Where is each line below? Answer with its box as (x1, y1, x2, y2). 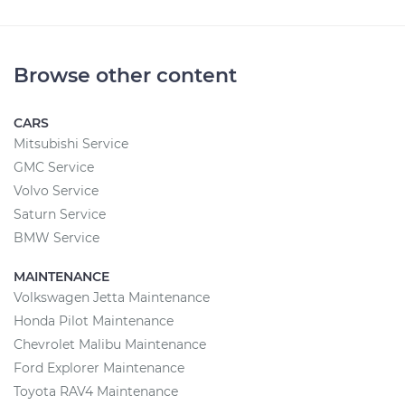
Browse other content (14, 63, 237, 88)
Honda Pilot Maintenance (14, 313, 174, 329)
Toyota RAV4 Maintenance (14, 383, 178, 400)
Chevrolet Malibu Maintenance (14, 336, 206, 353)
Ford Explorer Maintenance (14, 360, 184, 376)
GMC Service (14, 159, 94, 175)
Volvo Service (14, 183, 99, 199)
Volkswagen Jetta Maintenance (14, 289, 210, 306)
